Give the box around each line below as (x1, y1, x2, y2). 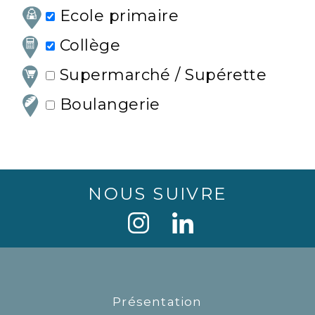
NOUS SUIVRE (88, 184, 227, 205)
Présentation (112, 294, 202, 309)
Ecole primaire (55, 6, 179, 26)
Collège (55, 36, 121, 56)
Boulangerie (55, 94, 160, 114)
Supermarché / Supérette (55, 65, 267, 84)
